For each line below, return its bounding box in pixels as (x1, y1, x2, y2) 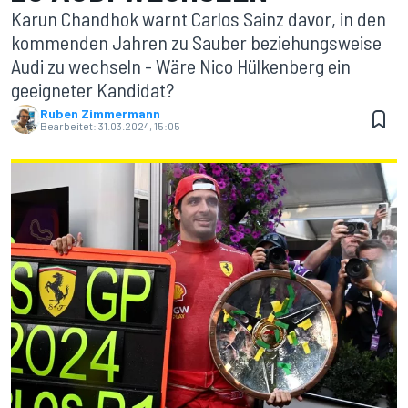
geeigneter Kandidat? (11, 77, 174, 101)
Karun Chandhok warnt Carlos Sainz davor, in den (11, 6, 386, 30)
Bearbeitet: (40, 119, 97, 132)
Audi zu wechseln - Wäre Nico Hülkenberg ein (11, 54, 351, 77)
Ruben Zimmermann (40, 106, 160, 121)
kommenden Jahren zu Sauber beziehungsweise (11, 30, 382, 54)
